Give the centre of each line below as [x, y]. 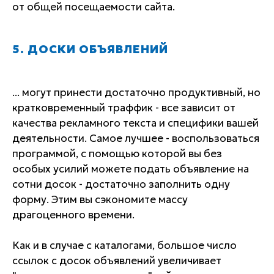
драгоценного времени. [73, 214]
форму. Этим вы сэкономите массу [100, 199]
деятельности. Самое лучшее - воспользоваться [136, 138]
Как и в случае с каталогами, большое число [124, 245]
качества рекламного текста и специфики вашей [135, 123]
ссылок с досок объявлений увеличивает [117, 260]
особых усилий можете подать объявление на [131, 168]
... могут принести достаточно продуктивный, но [136, 92]
